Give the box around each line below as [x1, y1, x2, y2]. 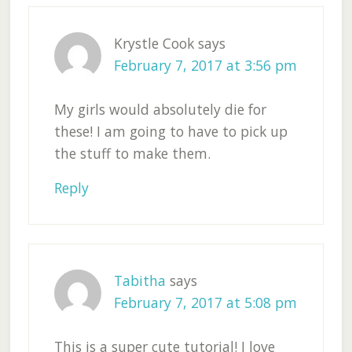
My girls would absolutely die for [53, 100, 266, 119]
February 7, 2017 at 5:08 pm [113, 293, 297, 313]
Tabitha [113, 271, 166, 291]
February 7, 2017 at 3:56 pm [113, 56, 297, 75]
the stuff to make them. [53, 144, 211, 163]
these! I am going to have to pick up [53, 122, 288, 141]
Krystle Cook [113, 34, 194, 53]
